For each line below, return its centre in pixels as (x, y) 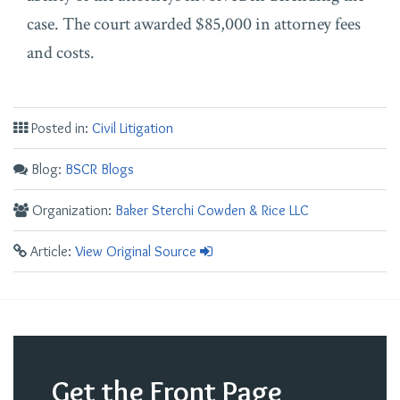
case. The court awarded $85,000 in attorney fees (194, 24)
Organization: (72, 210)
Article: (51, 251)
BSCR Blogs (100, 169)
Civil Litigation (133, 128)
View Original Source (136, 251)
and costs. (61, 53)
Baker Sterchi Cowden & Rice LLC (212, 210)
